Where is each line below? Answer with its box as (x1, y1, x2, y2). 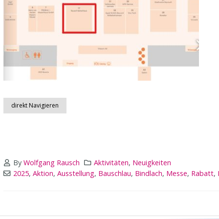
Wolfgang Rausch (23, 157, 80, 167)
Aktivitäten (93, 157, 129, 167)
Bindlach (135, 168, 163, 178)
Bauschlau (98, 168, 131, 178)
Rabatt (191, 168, 214, 178)
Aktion (33, 168, 54, 178)
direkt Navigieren (11, 101, 59, 109)
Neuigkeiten (132, 157, 171, 167)
